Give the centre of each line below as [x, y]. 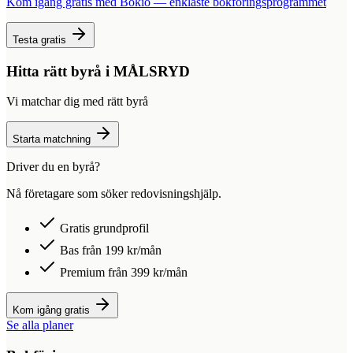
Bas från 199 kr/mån [109, 251]
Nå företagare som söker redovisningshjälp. [114, 194]
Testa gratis [41, 39]
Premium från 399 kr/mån [122, 273]
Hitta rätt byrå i [60, 71]
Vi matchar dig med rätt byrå [77, 102]
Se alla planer [40, 325]
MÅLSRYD [152, 71]
